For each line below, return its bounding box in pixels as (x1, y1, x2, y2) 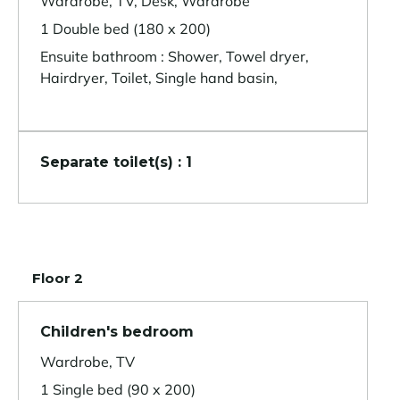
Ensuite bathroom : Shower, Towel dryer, (40, 47, 309, 66)
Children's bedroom (40, 323, 194, 341)
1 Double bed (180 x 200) (40, 20, 211, 38)
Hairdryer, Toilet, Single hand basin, (40, 69, 278, 87)
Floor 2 (32, 270, 83, 287)
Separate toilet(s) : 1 (40, 154, 192, 171)
